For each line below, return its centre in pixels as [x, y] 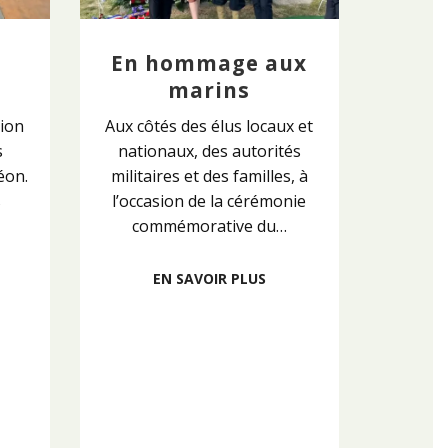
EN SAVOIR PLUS [209, 279]
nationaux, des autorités [209, 151]
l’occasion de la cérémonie [209, 201]
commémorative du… [209, 226]
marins [209, 90]
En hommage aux [209, 63]
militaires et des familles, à [209, 176]
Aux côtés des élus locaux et [209, 126]
